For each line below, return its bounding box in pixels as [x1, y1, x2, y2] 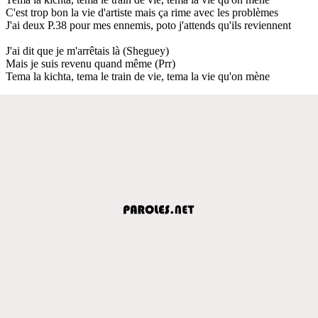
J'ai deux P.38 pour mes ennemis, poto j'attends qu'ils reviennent [6, 18, 291, 31]
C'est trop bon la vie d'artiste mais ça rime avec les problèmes [6, 6, 278, 18]
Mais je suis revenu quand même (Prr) [6, 57, 175, 70]
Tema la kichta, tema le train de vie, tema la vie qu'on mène [6, 70, 270, 82]
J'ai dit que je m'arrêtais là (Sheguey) [6, 44, 169, 57]
